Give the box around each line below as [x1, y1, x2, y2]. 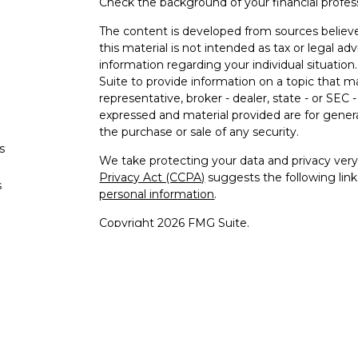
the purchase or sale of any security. [99, 125, 300, 139]
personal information [99, 187, 215, 201]
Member [160, 290, 213, 304]
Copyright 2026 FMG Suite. [99, 216, 250, 230]
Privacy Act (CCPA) [99, 170, 205, 185]
